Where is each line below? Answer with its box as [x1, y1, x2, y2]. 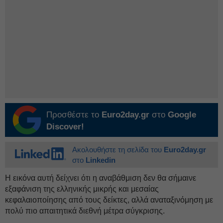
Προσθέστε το [46, 110, 102, 120]
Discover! [46, 122, 84, 132]
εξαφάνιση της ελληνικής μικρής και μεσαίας [5, 185, 159, 194]
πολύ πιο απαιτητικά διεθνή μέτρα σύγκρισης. [5, 207, 165, 216]
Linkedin [86, 156, 115, 165]
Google [168, 110, 196, 120]
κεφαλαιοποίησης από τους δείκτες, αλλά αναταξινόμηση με [5, 196, 213, 205]
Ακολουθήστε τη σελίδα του [72, 145, 164, 154]
